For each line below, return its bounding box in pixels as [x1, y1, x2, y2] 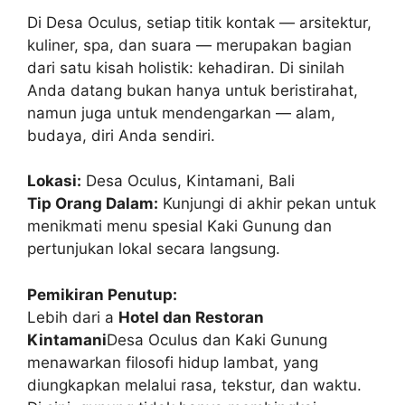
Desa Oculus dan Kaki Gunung [107, 330, 327, 349]
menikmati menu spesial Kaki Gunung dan [27, 217, 332, 235]
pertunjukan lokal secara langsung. [27, 240, 280, 258]
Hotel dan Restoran [118, 307, 264, 326]
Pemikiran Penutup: [27, 285, 177, 304]
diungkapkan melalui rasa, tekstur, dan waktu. [27, 375, 362, 394]
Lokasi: [27, 172, 81, 190]
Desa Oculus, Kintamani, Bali [81, 172, 295, 190]
